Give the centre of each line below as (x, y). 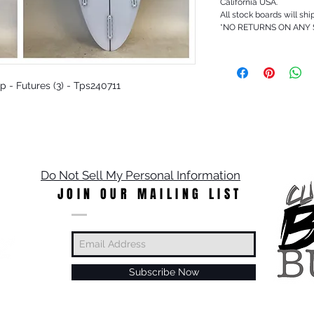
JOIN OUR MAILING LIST (150, 194)
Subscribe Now (164, 272)
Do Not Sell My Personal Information (141, 175)
